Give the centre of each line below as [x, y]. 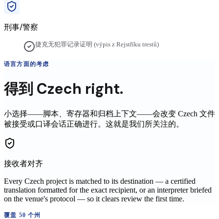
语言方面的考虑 [27, 64]
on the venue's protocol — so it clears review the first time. [94, 199]
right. [102, 89]
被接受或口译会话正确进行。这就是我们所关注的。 [94, 124]
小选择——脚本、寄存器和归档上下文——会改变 [91, 114]
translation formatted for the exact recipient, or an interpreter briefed [108, 190]
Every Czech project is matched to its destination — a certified [100, 181]
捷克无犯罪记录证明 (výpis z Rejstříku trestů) [97, 45]
